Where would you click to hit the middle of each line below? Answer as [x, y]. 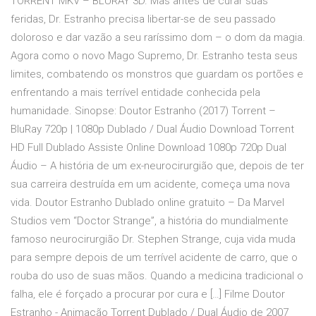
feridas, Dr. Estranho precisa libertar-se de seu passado [143, 19]
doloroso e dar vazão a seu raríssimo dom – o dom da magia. [158, 38]
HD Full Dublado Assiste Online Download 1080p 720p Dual [148, 148]
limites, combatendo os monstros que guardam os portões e [157, 74]
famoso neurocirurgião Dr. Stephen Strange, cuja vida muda [153, 239]
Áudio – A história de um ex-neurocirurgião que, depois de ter [157, 166]
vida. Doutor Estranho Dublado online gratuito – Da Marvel [147, 203]
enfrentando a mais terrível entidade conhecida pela [135, 93]
